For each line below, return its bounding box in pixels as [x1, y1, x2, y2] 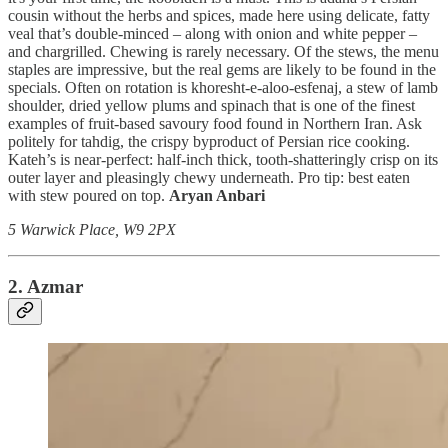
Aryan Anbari [169, 187, 265, 205]
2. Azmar [8, 275, 83, 297]
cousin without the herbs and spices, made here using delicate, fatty [8, 7, 430, 25]
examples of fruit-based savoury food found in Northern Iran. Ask [8, 115, 422, 133]
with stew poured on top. [8, 187, 169, 205]
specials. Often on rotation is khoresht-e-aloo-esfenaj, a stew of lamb [8, 79, 438, 97]
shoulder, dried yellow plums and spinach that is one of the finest [8, 97, 415, 115]
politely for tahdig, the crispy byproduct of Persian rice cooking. [8, 133, 410, 151]
